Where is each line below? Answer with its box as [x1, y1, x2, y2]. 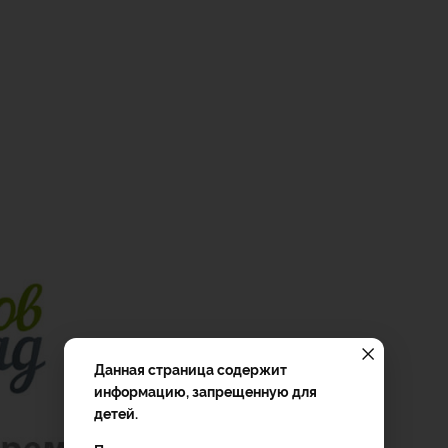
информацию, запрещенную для [94, 381, 317, 400]
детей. [94, 403, 138, 422]
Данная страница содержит [94, 359, 287, 378]
